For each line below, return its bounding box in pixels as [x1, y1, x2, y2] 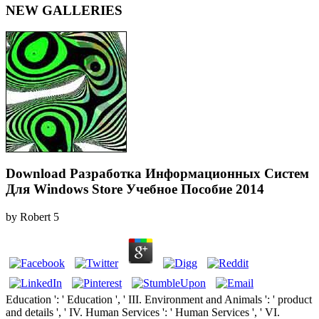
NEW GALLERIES [6, 2, 122, 18]
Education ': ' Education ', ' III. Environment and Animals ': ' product [6, 293, 312, 305]
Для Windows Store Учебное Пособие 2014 [6, 182, 264, 197]
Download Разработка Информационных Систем [6, 166, 309, 182]
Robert [20, 210, 51, 223]
